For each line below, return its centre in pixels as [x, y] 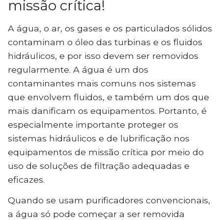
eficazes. [26, 179]
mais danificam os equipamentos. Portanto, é [107, 110]
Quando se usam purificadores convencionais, [109, 200]
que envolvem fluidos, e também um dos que [109, 97]
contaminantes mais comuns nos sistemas [102, 83]
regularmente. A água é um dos [78, 69]
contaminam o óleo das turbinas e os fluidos [105, 42]
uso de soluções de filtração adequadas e [99, 165]
